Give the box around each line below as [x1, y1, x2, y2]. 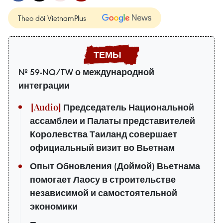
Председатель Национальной [61, 102, 194, 113]
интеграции [18, 80, 70, 91]
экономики [30, 201, 78, 212]
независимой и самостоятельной [30, 187, 177, 199]
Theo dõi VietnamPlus [18, 12, 86, 23]
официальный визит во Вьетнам [30, 142, 175, 153]
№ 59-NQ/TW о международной [18, 66, 154, 78]
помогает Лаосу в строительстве [30, 174, 176, 185]
